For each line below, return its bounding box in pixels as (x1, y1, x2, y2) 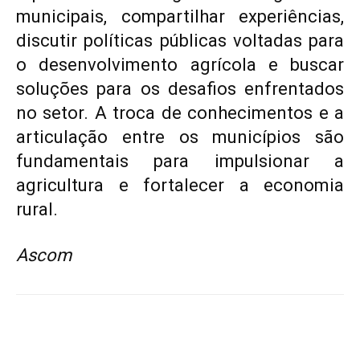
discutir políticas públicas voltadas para (16, 30, 344, 51)
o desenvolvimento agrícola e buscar (16, 54, 344, 75)
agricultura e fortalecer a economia (16, 174, 344, 195)
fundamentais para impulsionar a (16, 150, 344, 171)
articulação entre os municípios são (16, 126, 344, 147)
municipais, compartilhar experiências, (16, 6, 344, 27)
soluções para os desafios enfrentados (16, 78, 344, 99)
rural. (16, 198, 58, 219)
